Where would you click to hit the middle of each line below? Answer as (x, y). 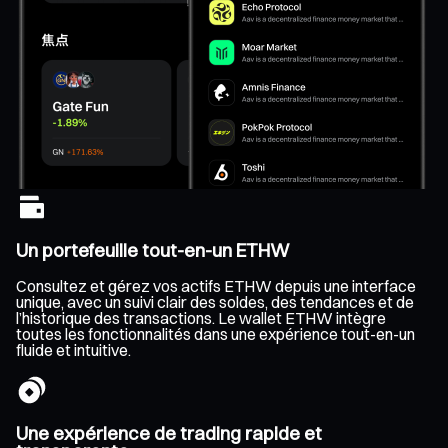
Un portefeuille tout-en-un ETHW (153, 250)
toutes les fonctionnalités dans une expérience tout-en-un (215, 334)
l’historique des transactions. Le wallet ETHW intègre (201, 318)
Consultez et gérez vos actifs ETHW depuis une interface (216, 286)
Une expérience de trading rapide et (169, 434)
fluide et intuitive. (73, 350)
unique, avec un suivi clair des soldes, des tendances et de (215, 302)
